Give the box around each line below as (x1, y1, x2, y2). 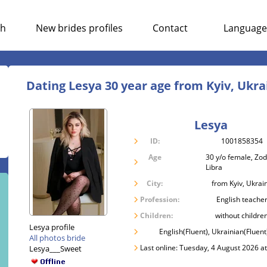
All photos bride (29, 232, 85, 243)
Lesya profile (29, 222, 74, 232)
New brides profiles (36, 21, 123, 35)
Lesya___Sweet (29, 243, 82, 254)
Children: (140, 210, 173, 221)
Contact (153, 21, 188, 35)
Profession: (140, 194, 179, 204)
